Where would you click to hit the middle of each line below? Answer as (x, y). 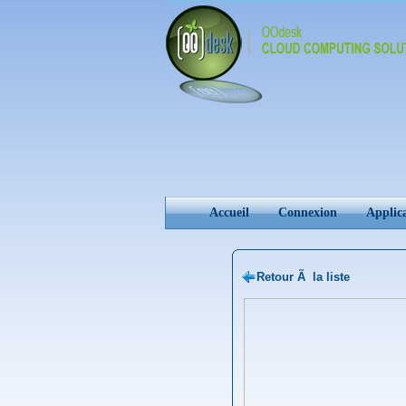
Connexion (308, 213)
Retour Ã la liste (303, 277)
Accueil (229, 213)
